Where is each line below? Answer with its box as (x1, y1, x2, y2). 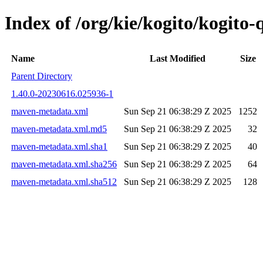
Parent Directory (11, 70, 72, 81)
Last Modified (150, 53, 205, 63)
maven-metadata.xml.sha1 (11, 141, 107, 151)
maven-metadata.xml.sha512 (11, 176, 117, 187)
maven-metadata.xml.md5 (11, 123, 107, 134)
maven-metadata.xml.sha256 (11, 159, 117, 169)
